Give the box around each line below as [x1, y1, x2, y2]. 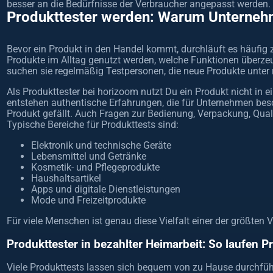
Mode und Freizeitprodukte [30, 194, 146, 206]
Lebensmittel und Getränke [30, 151, 146, 162]
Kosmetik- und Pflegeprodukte [30, 161, 160, 173]
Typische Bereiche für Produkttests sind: [6, 119, 179, 130]
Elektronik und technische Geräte [30, 140, 171, 151]
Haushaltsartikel [30, 172, 101, 184]
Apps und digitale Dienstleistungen [30, 183, 180, 195]
